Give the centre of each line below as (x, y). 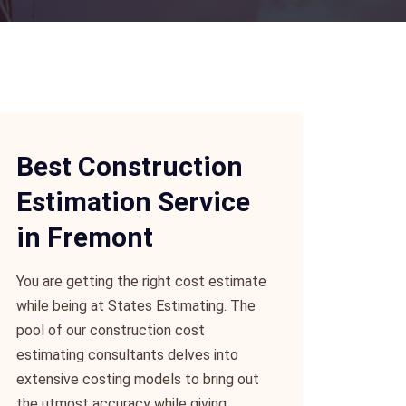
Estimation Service (133, 202)
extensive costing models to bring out (138, 379)
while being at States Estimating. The (136, 306)
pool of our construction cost (111, 330)
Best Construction (130, 166)
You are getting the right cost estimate (141, 281)
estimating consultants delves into (127, 355)
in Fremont (85, 237)
